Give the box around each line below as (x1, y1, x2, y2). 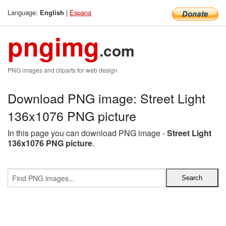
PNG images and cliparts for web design (8, 66, 118, 74)
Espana (70, 8, 91, 17)
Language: (8, 8, 40, 17)
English (40, 8, 64, 17)
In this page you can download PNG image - (8, 127, 167, 139)
